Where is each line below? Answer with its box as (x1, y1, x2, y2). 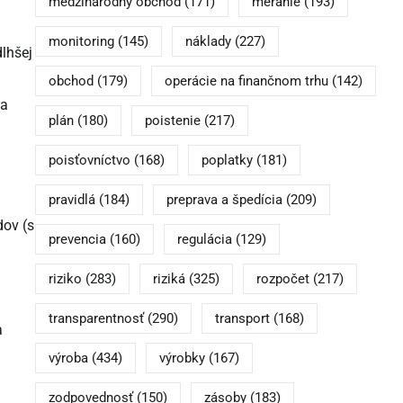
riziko (48, 271, 82, 288)
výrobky (158, 350, 205, 367)
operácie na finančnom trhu (164, 73, 328, 90)
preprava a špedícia (166, 192, 282, 209)
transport (214, 310, 270, 327)
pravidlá (48, 192, 95, 209)
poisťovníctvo (48, 152, 130, 169)
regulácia (176, 231, 232, 248)
